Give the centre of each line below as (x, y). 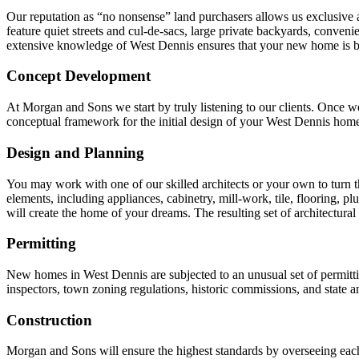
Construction (49, 320)
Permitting (41, 244)
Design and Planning (75, 152)
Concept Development (79, 76)
